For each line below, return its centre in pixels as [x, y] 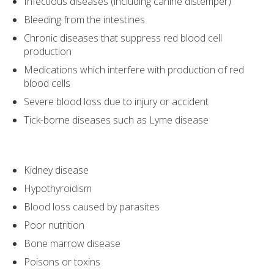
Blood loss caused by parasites [92, 206]
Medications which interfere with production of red [134, 70]
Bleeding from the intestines [85, 20]
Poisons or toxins [62, 261]
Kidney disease [57, 170]
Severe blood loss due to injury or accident [117, 102]
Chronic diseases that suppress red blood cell [123, 38]
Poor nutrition [54, 225]
